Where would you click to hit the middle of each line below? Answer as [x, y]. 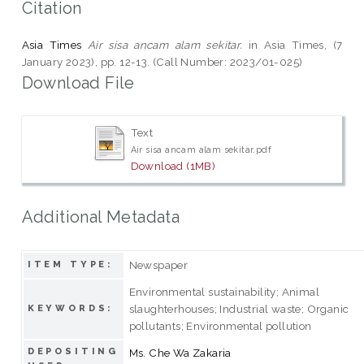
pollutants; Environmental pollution [220, 325]
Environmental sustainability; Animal [224, 291]
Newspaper [158, 264]
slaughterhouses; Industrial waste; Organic [239, 308]
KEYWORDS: [71, 308]
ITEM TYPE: [71, 264]
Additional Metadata [101, 217]
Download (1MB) [173, 166]
